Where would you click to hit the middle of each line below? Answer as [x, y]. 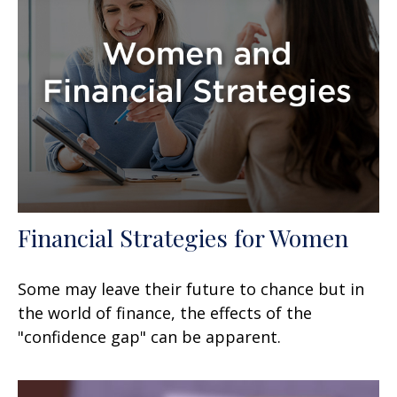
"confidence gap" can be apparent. [149, 336]
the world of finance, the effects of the [165, 312]
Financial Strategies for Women [183, 237]
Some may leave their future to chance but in [191, 288]
